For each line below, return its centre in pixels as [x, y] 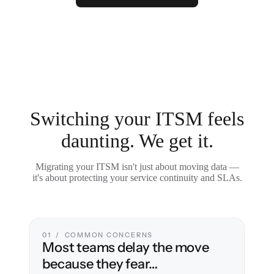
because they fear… [100, 264]
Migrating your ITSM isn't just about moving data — [137, 167]
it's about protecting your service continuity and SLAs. [137, 178]
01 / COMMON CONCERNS [98, 235]
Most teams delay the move [126, 247]
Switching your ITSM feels [137, 119]
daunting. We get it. [137, 141]
